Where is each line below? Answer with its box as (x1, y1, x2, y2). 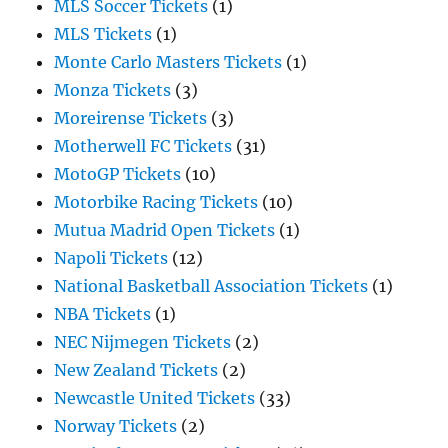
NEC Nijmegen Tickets (54, 332, 232, 352)
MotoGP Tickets (54, 164, 182, 184)
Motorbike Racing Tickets (54, 192, 259, 212)
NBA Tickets (54, 304, 152, 324)
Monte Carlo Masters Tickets (54, 52, 283, 72)
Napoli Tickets (54, 248, 169, 268)
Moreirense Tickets (54, 108, 208, 128)
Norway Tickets (54, 416, 178, 436)
